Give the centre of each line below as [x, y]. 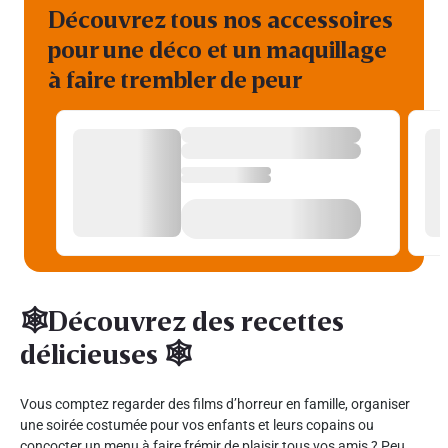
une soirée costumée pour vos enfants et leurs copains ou [197, 424]
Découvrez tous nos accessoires [220, 18]
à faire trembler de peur [175, 78]
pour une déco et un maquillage [217, 48]
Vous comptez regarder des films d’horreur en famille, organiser [215, 403]
